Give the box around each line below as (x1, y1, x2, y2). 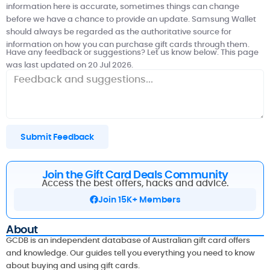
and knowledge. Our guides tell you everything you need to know (6, 247, 255, 259)
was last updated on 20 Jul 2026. (6, 58, 133, 71)
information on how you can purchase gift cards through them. (6, 38, 250, 50)
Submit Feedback (20, 130, 94, 143)
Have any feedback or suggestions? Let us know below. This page (6, 46, 259, 58)
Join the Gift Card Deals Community (42, 166, 228, 182)
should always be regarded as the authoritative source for (6, 25, 231, 37)
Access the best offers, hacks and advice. (41, 176, 229, 189)
